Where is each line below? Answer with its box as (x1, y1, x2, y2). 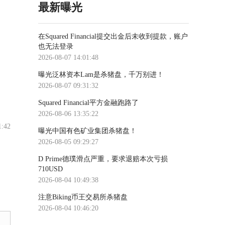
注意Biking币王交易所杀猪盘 (38, 193, 128, 201)
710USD (38, 165, 63, 173)
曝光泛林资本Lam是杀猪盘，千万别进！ (38, 71, 164, 78)
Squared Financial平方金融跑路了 (38, 99, 139, 106)
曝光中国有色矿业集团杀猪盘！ (38, 127, 137, 135)
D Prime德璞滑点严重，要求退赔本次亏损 (38, 155, 168, 163)
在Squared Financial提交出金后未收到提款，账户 (38, 33, 188, 40)
